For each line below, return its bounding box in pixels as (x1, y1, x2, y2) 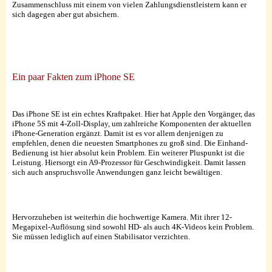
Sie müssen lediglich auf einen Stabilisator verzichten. (12, 231, 190, 241)
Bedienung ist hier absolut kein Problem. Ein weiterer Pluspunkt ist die (12, 148, 245, 157)
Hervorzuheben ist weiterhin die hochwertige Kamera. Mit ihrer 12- (12, 212, 232, 222)
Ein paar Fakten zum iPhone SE (12, 71, 135, 82)
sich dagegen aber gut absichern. (12, 9, 119, 19)
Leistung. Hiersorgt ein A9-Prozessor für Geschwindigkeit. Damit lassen (12, 157, 246, 167)
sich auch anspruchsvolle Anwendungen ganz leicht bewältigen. (12, 167, 222, 177)
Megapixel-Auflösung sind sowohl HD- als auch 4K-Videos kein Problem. (12, 222, 254, 231)
